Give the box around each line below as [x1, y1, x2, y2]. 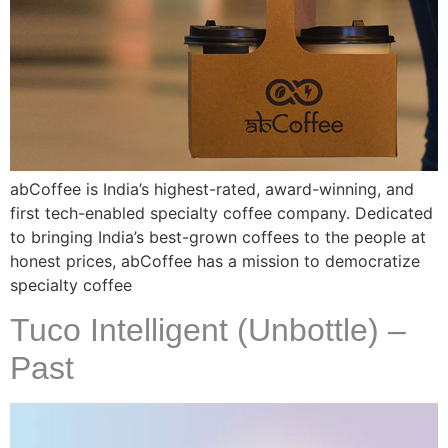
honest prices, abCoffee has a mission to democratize [10, 250, 420, 271]
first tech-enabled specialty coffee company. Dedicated [10, 202, 433, 223]
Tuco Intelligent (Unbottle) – [10, 312, 406, 349]
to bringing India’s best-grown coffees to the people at [10, 226, 426, 247]
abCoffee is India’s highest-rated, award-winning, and [10, 178, 414, 199]
